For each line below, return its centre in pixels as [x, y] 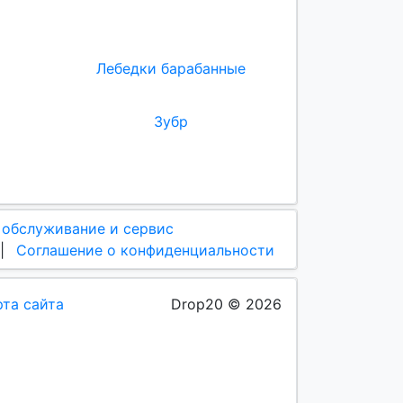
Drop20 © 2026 [226, 304]
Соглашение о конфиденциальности [145, 250]
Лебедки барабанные [171, 69]
